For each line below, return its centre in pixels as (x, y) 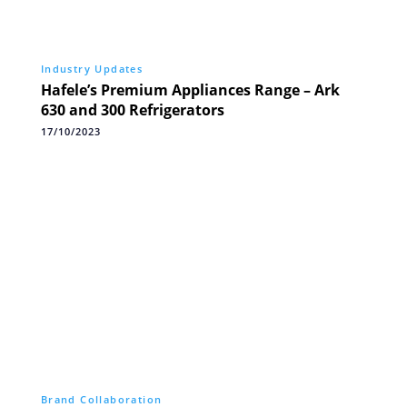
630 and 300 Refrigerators (132, 110)
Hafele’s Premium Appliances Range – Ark (190, 90)
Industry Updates (92, 69)
